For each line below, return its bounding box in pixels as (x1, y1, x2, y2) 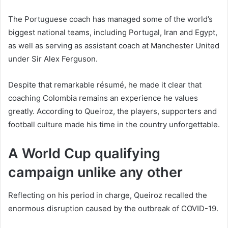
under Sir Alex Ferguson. (8, 54, 98, 64)
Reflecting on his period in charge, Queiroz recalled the (8, 190, 207, 200)
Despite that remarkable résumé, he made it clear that (8, 80, 202, 90)
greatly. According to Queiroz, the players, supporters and (8, 106, 217, 117)
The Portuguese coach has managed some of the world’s (8, 14, 213, 24)
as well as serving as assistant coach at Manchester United (8, 41, 219, 51)
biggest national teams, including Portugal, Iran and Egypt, (8, 27, 217, 38)
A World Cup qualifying (8, 145, 160, 162)
